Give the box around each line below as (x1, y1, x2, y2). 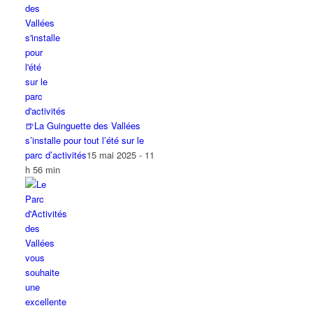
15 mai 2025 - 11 (87, 148, 155, 161)
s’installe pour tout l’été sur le (25, 133, 145, 147)
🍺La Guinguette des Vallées (25, 119, 141, 132)
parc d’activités (25, 148, 87, 161)
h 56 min (25, 163, 61, 176)
